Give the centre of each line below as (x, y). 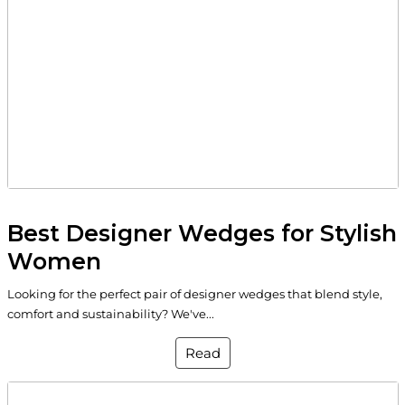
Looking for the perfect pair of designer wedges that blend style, (194, 293)
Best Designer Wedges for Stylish (202, 233)
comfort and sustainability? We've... (110, 313)
